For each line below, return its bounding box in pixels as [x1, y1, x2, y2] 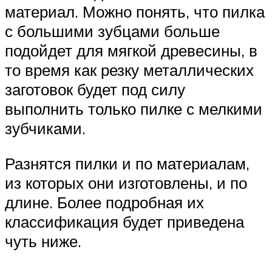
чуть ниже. [5, 231, 81, 251]
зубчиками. [5, 118, 86, 138]
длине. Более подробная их [5, 192, 204, 212]
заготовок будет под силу [5, 80, 185, 100]
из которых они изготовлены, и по [5, 173, 247, 192]
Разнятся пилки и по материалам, [5, 154, 250, 173]
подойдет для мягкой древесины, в [5, 41, 257, 61]
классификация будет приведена [5, 212, 244, 231]
